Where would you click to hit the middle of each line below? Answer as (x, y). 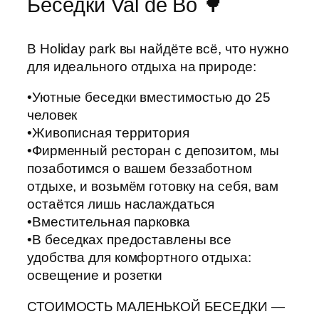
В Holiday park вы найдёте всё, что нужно (158, 48)
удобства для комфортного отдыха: (139, 258)
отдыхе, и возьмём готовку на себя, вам (153, 187)
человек (52, 115)
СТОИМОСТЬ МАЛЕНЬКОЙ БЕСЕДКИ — (156, 306)
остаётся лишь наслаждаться (121, 204)
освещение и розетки (95, 276)
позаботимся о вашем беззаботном (140, 169)
